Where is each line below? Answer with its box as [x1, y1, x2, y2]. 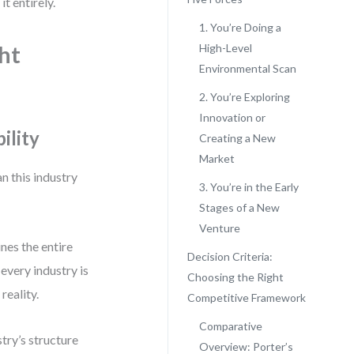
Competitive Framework [186, 291, 306, 304]
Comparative [198, 319, 262, 333]
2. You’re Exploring [198, 90, 290, 104]
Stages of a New [198, 201, 280, 214]
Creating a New [198, 131, 276, 145]
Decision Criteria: [186, 250, 273, 263]
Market [198, 152, 235, 165]
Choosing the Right [186, 270, 284, 284]
